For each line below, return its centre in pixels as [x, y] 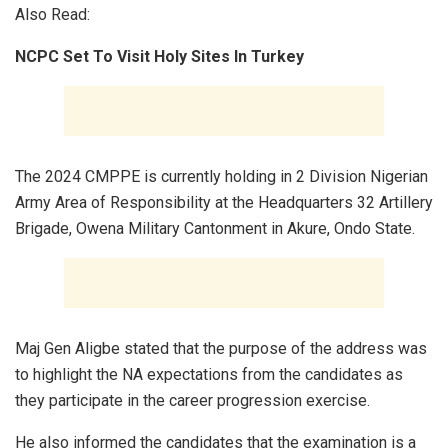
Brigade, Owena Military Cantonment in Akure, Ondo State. [215, 229]
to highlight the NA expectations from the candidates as [209, 375]
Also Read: [52, 15]
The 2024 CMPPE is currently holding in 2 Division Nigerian [221, 177]
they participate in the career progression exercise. [192, 401]
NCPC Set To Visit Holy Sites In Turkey [159, 57]
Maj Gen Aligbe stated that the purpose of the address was [221, 349]
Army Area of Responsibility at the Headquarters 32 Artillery [224, 203]
